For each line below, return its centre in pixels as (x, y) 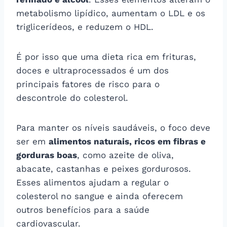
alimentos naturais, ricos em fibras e (127, 141)
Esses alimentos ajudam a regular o (92, 182)
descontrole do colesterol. (72, 98)
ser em (32, 141)
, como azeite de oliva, (125, 155)
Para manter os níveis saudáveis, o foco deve (113, 127)
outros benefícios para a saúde (83, 210)
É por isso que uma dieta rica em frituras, (106, 56)
